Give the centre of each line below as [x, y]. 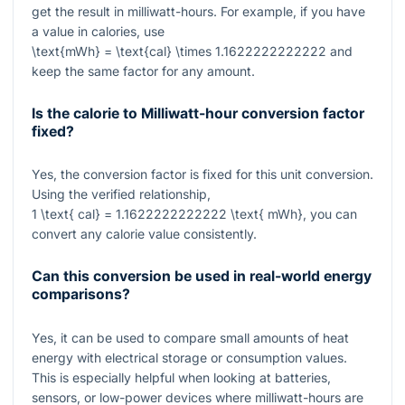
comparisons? [81, 295]
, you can [330, 214]
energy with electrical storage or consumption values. [189, 357]
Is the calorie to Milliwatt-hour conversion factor [198, 113]
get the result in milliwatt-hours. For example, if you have [198, 11]
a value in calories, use [98, 31]
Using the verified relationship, [121, 194]
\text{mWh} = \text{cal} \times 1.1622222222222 [179, 51]
